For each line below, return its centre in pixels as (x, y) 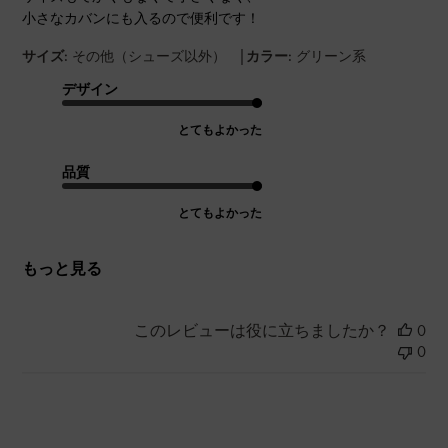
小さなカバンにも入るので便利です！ (141, 18)
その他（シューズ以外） (149, 56)
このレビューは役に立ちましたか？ (261, 331)
